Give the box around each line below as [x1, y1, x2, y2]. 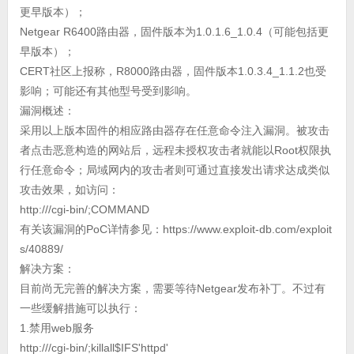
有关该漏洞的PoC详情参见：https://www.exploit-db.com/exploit [19, 223, 332, 236]
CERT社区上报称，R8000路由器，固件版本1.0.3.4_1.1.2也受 [19, 65, 326, 78]
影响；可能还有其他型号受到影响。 [19, 85, 197, 98]
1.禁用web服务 [19, 322, 94, 335]
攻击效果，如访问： [19, 183, 119, 197]
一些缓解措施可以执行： [19, 302, 141, 315]
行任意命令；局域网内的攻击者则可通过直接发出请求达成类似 [19, 164, 330, 177]
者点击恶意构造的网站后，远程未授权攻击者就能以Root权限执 [19, 144, 331, 157]
